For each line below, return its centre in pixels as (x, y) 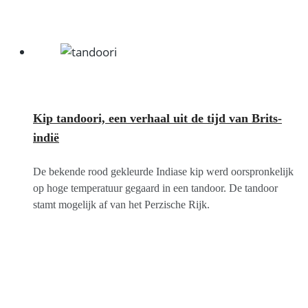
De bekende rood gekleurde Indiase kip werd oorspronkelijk (163, 171)
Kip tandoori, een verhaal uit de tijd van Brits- (157, 118)
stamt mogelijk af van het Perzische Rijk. (121, 204)
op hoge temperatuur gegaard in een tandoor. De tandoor (155, 188)
